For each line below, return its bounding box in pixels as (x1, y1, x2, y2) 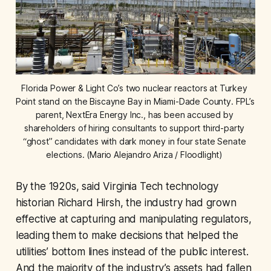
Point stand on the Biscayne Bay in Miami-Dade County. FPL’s (15, 96, 255, 107)
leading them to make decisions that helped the (15, 229, 238, 242)
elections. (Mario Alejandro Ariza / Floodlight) (46, 149, 225, 160)
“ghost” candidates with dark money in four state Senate (22, 136, 246, 147)
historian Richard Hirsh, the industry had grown (15, 197, 237, 209)
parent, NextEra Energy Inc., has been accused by (35, 109, 233, 120)
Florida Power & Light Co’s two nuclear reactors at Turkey (21, 83, 247, 94)
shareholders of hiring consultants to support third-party (24, 123, 245, 134)
